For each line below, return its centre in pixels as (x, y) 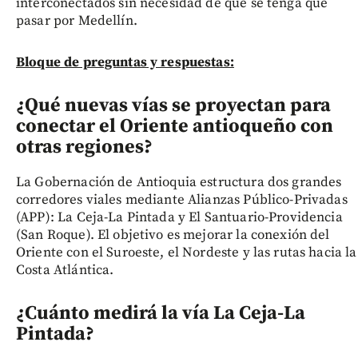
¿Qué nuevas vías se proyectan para (173, 105)
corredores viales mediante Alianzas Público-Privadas (182, 199)
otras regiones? (84, 147)
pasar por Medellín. (77, 20)
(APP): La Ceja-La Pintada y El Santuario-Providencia (179, 217)
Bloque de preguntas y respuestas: (125, 62)
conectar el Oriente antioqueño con (175, 126)
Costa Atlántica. (65, 270)
